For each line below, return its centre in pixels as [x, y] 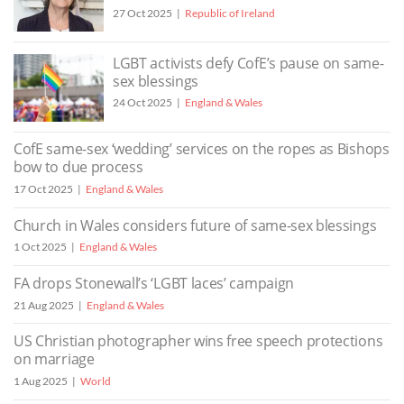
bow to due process [78, 167]
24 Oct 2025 [142, 103]
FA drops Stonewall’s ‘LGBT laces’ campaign [154, 283]
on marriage [54, 359]
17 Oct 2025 [43, 189]
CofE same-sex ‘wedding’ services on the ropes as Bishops [202, 149]
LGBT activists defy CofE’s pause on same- [248, 63]
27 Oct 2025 [142, 13]
